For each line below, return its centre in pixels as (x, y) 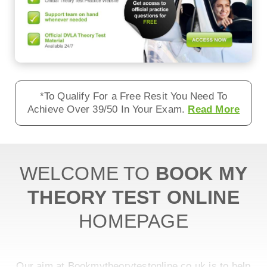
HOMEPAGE (133, 221)
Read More (214, 110)
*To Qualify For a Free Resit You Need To (133, 97)
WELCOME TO (87, 174)
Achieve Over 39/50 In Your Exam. (108, 110)
